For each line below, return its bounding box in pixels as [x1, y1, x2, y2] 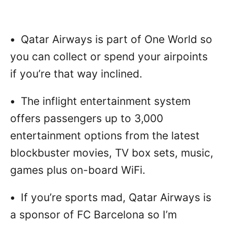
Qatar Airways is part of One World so [18, 32, 212, 46]
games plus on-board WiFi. [10, 163, 145, 176]
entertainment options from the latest [10, 129, 200, 142]
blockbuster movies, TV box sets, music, [10, 146, 213, 159]
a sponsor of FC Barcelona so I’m [10, 208, 177, 221]
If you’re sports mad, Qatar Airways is [18, 191, 211, 204]
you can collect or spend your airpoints [10, 50, 208, 63]
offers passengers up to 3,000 [10, 111, 163, 125]
